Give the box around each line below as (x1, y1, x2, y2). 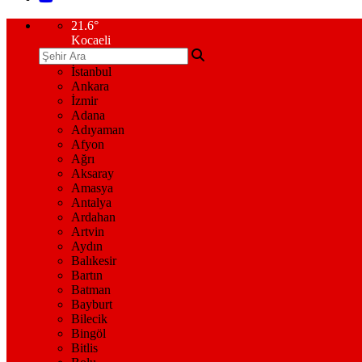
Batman (71, 283, 111, 297)
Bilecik (71, 312, 107, 326)
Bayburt (71, 297, 112, 311)
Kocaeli (71, 33, 111, 47)
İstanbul (71, 65, 112, 78)
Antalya (71, 196, 112, 209)
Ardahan (71, 210, 116, 224)
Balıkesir (71, 254, 116, 267)
